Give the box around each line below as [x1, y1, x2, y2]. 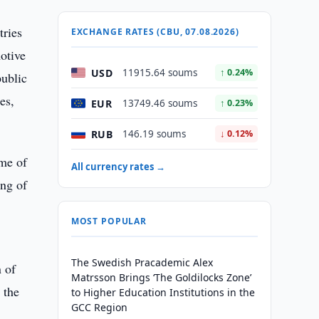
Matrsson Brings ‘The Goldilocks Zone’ [70, 271, 251, 284]
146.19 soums [122, 127, 186, 140]
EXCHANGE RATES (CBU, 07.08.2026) [70, 26, 239, 38]
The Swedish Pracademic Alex [70, 256, 213, 269]
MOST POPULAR [70, 215, 147, 227]
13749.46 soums [122, 97, 197, 110]
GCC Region [70, 300, 127, 314]
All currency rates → [70, 160, 165, 173]
